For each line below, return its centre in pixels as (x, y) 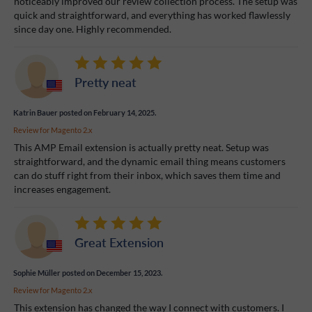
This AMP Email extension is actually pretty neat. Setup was (141, 147)
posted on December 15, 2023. (111, 272)
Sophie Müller (37, 272)
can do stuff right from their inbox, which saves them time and (147, 175)
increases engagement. (62, 189)
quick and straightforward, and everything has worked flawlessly (152, 15)
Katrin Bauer (36, 112)
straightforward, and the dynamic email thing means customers (150, 161)
